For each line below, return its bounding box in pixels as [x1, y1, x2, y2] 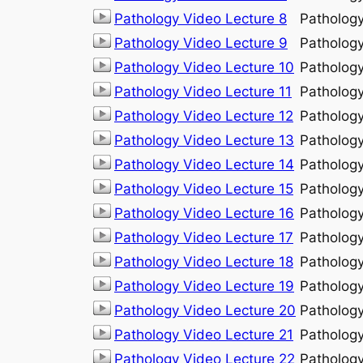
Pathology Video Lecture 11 [114, 83, 292, 100]
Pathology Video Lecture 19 [114, 277, 294, 294]
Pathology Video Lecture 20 [114, 301, 296, 318]
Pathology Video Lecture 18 [114, 253, 293, 270]
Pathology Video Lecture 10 [114, 58, 294, 75]
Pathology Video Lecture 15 [114, 180, 293, 197]
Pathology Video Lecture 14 [114, 156, 294, 173]
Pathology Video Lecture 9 [114, 34, 288, 51]
